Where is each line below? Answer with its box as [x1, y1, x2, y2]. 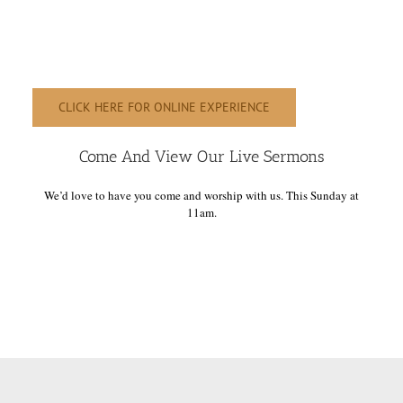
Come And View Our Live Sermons [78, 147, 325, 167]
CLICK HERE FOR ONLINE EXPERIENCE [58, 99, 270, 116]
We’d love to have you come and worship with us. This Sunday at [44, 187, 359, 204]
